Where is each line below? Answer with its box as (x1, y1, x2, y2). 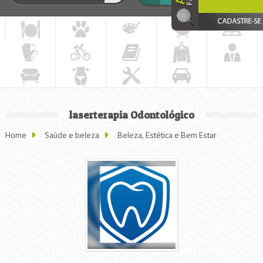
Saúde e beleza (44, 129, 99, 141)
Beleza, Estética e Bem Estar (117, 129, 217, 141)
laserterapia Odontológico (69, 109, 194, 122)
